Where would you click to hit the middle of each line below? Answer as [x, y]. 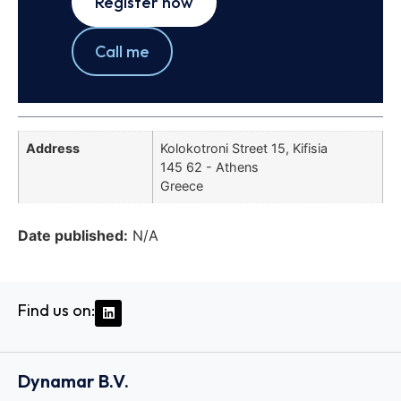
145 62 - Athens [209, 167]
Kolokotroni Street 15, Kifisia [244, 149]
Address [53, 149]
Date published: [73, 235]
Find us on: [56, 310]
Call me [122, 52]
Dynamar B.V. [73, 381]
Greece [182, 186]
